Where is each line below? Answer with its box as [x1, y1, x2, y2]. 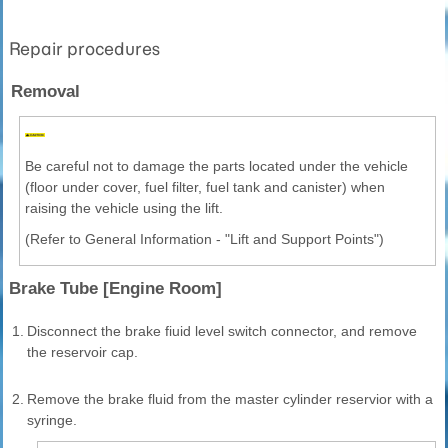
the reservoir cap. [27, 344, 138, 361]
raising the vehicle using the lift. [25, 200, 223, 217]
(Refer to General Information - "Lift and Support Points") [25, 231, 384, 248]
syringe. [27, 412, 77, 429]
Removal [11, 82, 80, 102]
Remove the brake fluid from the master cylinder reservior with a [27, 391, 433, 408]
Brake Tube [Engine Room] [9, 279, 222, 299]
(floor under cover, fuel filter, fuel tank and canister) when [25, 179, 385, 196]
